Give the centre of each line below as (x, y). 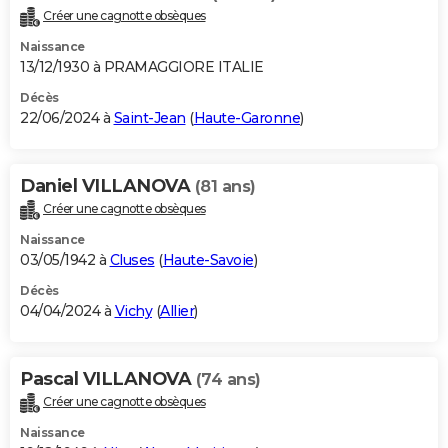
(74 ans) (228, 380)
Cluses (132, 260)
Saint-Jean (149, 118)
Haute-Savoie (208, 260)
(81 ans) (225, 187)
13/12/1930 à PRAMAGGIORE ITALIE (142, 67)
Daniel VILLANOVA (107, 186)
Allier (177, 311)
